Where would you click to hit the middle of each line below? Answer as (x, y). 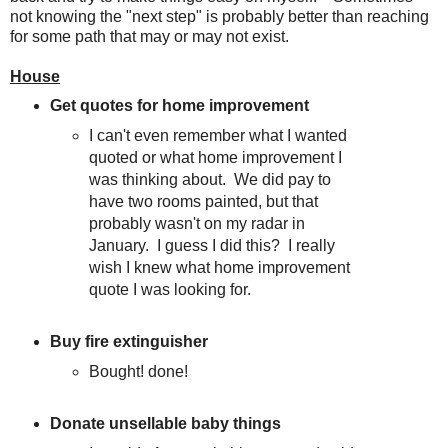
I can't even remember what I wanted (218, 136)
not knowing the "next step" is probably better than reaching (219, 17)
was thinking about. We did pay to (210, 180)
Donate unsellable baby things (165, 423)
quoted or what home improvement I (216, 158)
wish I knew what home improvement (220, 268)
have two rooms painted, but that (204, 202)
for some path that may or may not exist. (153, 37)
